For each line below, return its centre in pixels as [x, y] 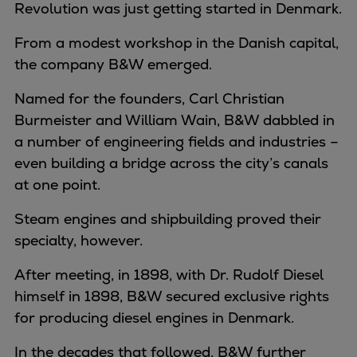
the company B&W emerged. [113, 65]
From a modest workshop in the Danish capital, [177, 43]
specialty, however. [78, 241]
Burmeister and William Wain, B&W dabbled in [175, 120]
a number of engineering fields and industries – [177, 142]
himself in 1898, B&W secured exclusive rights [172, 296]
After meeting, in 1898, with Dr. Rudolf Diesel [169, 275]
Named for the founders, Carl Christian [149, 99]
